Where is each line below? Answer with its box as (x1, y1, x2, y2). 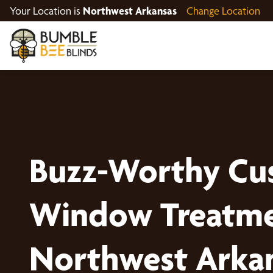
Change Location (186, 4, 260, 17)
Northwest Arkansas (83, 4, 177, 17)
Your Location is (10, 4, 83, 17)
